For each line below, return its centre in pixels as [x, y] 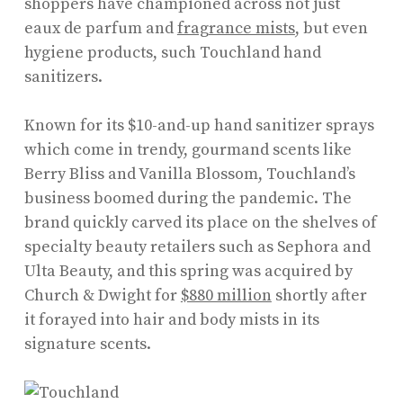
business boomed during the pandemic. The [188, 198]
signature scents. [87, 344]
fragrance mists [236, 28]
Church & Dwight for [102, 295]
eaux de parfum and [100, 28]
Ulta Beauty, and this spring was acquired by [188, 271]
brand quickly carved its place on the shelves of [200, 222]
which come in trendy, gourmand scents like [188, 149]
